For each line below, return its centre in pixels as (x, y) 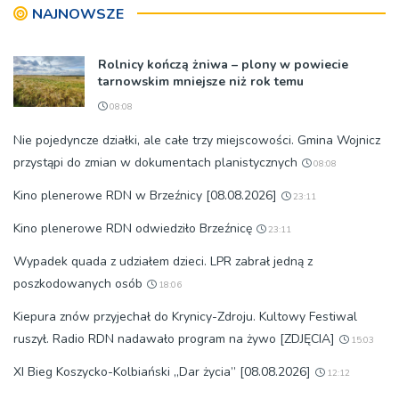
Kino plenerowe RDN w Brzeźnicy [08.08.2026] (145, 195)
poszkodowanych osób (78, 283)
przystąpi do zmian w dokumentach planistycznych (155, 162)
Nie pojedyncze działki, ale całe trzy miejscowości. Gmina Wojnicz (197, 140)
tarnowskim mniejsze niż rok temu (201, 81)
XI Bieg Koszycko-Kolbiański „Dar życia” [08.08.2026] (162, 371)
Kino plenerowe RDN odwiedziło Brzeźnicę (133, 228)
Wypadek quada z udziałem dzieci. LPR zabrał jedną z (163, 261)
